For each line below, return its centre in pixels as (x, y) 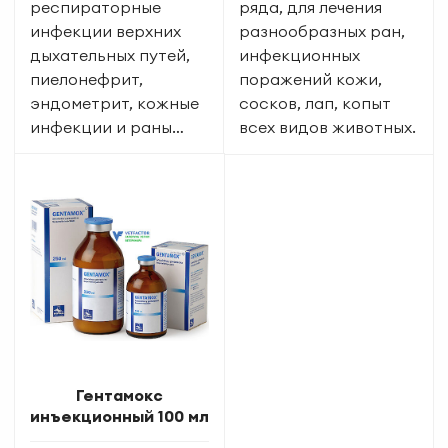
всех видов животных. (327, 126)
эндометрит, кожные (114, 102)
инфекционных (299, 54)
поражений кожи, (310, 78)
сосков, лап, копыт (315, 102)
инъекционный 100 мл (119, 415)
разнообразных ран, (322, 30)
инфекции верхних (105, 30)
